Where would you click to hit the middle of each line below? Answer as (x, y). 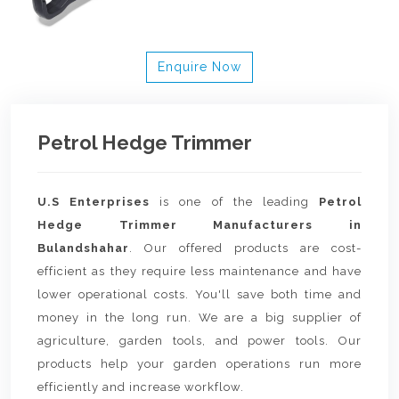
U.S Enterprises (94, 202)
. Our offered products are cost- (245, 248)
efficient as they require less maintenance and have (199, 272)
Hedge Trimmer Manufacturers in (199, 225)
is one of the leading (235, 202)
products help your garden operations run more (199, 364)
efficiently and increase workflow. (141, 387)
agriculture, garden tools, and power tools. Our (199, 341)
